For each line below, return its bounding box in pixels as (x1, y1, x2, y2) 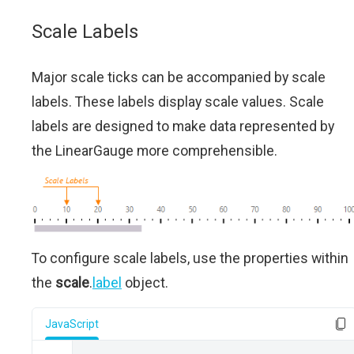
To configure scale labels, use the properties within (32, 249, 348, 266)
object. (122, 273, 168, 291)
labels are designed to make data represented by (32, 117, 334, 134)
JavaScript (45, 317, 99, 330)
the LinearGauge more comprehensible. (32, 141, 277, 159)
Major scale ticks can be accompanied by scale (32, 68, 326, 85)
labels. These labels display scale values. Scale (32, 92, 324, 110)
